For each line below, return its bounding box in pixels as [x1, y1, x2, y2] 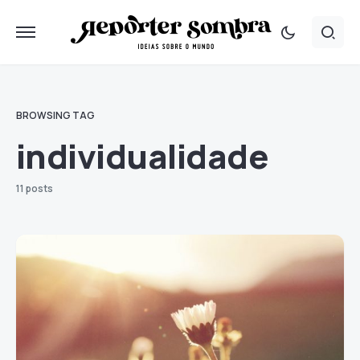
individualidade [16, 133, 269, 179]
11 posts [16, 182, 53, 195]
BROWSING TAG [16, 108, 95, 122]
